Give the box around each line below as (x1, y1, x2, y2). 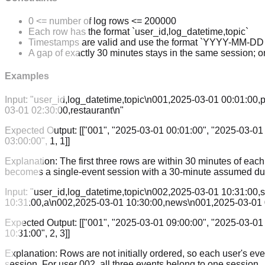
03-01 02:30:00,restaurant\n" (5, 105, 124, 115)
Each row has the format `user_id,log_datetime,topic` (28, 27, 248, 37)
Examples (5, 71, 49, 82)
